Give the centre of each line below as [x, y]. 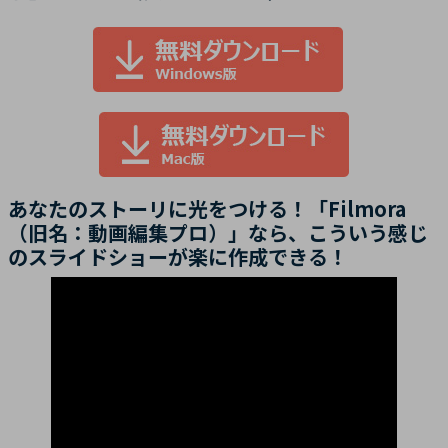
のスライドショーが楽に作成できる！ [178, 256]
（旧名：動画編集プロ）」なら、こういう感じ [218, 232]
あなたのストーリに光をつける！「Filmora [207, 208]
